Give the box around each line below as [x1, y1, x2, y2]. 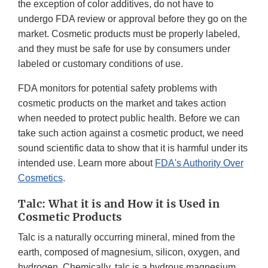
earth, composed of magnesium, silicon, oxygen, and [18, 247, 240, 258]
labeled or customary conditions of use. [18, 59, 183, 69]
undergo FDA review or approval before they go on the [18, 14, 247, 25]
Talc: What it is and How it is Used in [18, 197, 220, 211]
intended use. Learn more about [18, 158, 155, 169]
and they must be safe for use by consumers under [18, 44, 230, 54]
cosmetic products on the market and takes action [18, 98, 226, 109]
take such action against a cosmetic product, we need [18, 128, 243, 139]
